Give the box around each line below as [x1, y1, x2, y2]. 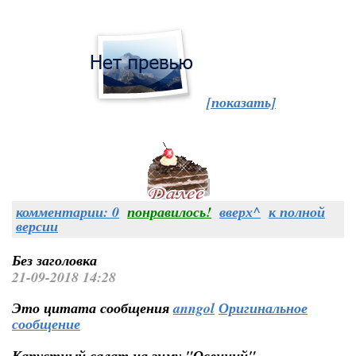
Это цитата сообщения [12, 298, 173, 318]
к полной [269, 202, 325, 222]
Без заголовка [12, 250, 97, 270]
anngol [173, 298, 215, 318]
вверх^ [219, 202, 261, 222]
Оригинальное [219, 298, 308, 318]
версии [16, 216, 58, 236]
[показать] [207, 92, 276, 112]
